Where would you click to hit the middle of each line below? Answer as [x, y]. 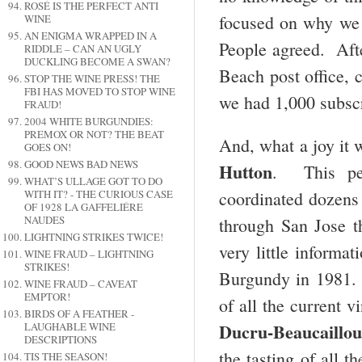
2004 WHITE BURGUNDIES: [88, 122]
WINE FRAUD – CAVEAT [80, 284]
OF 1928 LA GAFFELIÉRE [83, 207]
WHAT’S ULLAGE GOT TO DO [93, 181]
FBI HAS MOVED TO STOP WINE [99, 92]
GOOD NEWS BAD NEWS [81, 164]
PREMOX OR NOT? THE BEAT [94, 135]
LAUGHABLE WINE [69, 327]
